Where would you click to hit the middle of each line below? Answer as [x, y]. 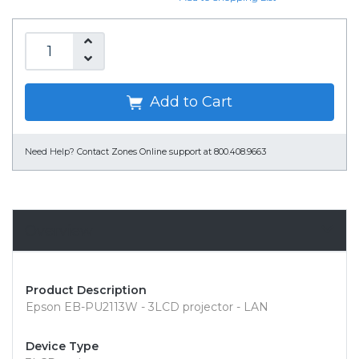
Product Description [86, 290]
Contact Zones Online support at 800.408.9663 [171, 152]
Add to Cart [189, 102]
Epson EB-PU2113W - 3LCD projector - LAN [147, 307]
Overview [59, 231]
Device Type [62, 347]
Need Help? [50, 152]
